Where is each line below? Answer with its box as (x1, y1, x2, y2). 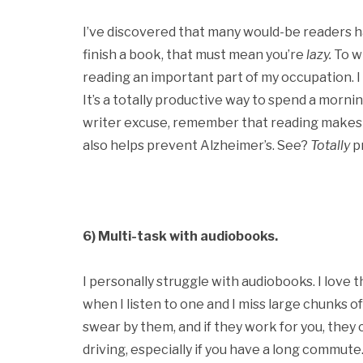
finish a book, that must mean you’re (83, 47, 306, 62)
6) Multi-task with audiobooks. (83, 228, 278, 244)
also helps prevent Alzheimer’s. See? (83, 138, 310, 153)
